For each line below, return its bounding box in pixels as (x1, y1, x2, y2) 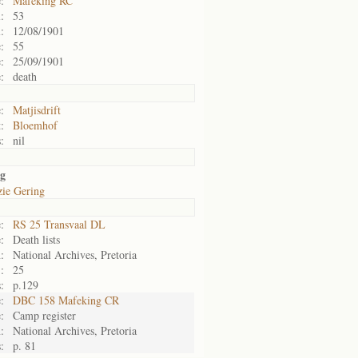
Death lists (13, 232, 60, 247)
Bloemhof (13, 117, 58, 133)
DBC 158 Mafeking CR (13, 292, 119, 308)
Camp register (13, 308, 76, 323)
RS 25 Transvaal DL (13, 217, 105, 232)
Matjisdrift (13, 102, 61, 117)
